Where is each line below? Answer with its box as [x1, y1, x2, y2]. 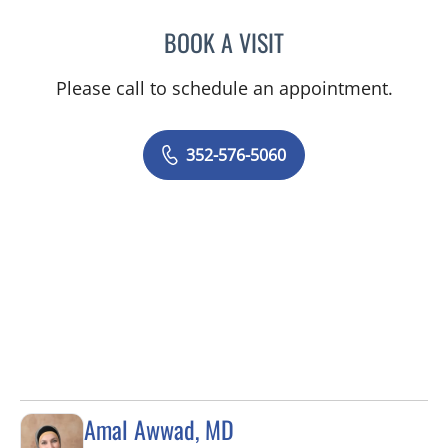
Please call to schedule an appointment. [55, 75, 393, 100]
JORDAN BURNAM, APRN [283, 25, 442, 52]
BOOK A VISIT [164, 23, 284, 60]
